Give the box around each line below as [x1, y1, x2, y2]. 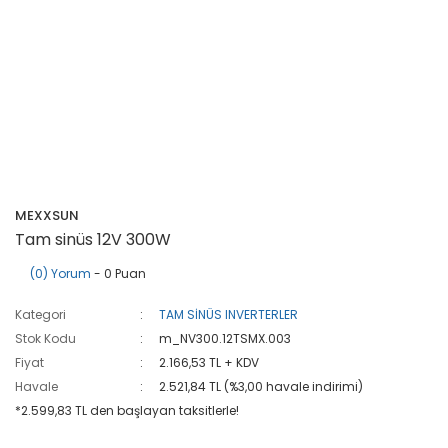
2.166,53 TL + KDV [159, 354, 260, 371]
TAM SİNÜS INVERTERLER [159, 306, 299, 323]
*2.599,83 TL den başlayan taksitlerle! [15, 402, 239, 419]
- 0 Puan [91, 265, 146, 282]
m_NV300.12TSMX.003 [159, 330, 292, 347]
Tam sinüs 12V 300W [15, 228, 171, 251]
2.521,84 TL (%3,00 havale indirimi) [159, 378, 364, 395]
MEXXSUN [15, 206, 79, 225]
